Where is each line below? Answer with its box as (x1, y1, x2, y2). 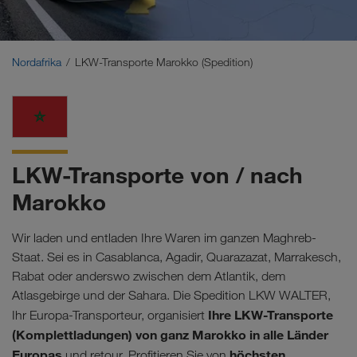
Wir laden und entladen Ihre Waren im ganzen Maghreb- (12, 229, 316, 245)
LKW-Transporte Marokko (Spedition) (75, 55, 256, 70)
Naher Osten (16, 2, 85, 17)
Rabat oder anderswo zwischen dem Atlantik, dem (12, 268, 285, 284)
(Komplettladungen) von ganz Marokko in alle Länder (12, 326, 328, 343)
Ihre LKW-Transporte (208, 306, 333, 323)
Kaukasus (16, 42, 70, 57)
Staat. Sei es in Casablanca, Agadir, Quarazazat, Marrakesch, (12, 249, 341, 265)
